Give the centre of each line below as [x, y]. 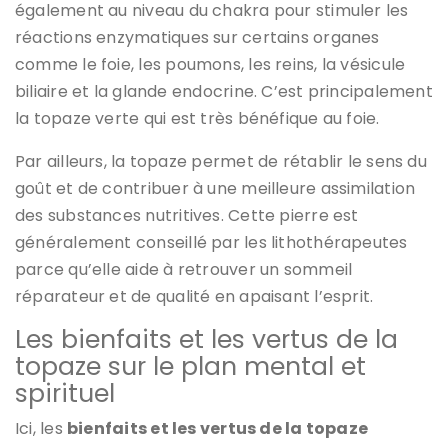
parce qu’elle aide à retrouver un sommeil [184, 269]
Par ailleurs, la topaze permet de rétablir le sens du [221, 161]
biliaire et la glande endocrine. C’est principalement [224, 91]
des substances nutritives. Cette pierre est [187, 215]
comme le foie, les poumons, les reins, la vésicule [210, 64]
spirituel [65, 393]
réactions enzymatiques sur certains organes [197, 37]
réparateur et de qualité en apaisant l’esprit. [194, 296]
